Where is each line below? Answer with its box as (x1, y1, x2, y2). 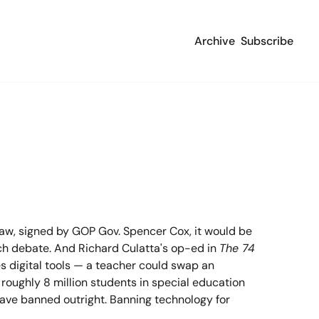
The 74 (219, 241, 255, 256)
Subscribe (241, 33, 293, 48)
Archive (194, 33, 235, 48)
